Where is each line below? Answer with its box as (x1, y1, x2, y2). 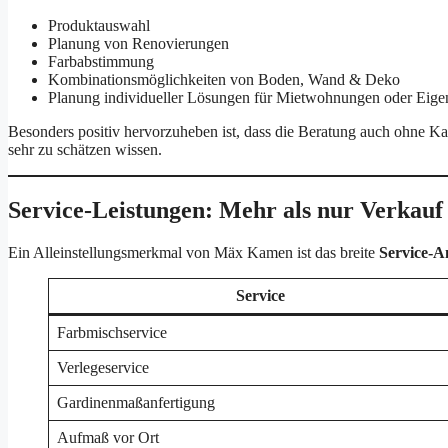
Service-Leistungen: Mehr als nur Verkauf (8, 197, 443, 223)
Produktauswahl (48, 17, 150, 35)
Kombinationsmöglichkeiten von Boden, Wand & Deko (48, 71, 400, 89)
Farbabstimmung (48, 53, 154, 71)
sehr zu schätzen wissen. (8, 141, 162, 159)
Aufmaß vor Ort (57, 428, 159, 446)
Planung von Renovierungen (48, 35, 229, 53)
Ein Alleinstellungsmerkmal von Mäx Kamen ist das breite (8, 243, 379, 261)
